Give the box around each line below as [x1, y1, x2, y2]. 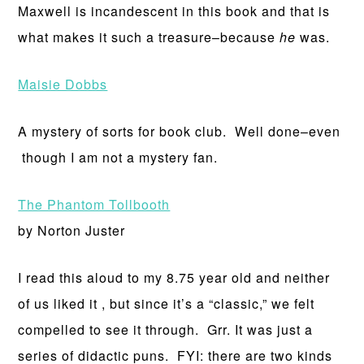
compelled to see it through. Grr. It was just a [18, 320, 314, 339]
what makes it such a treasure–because [18, 28, 280, 46]
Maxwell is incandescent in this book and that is [18, 2, 331, 20]
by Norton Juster [18, 221, 126, 240]
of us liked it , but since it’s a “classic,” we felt [18, 294, 315, 313]
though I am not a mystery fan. [18, 148, 219, 167]
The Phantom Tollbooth [18, 195, 171, 214]
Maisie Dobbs [18, 75, 108, 93]
